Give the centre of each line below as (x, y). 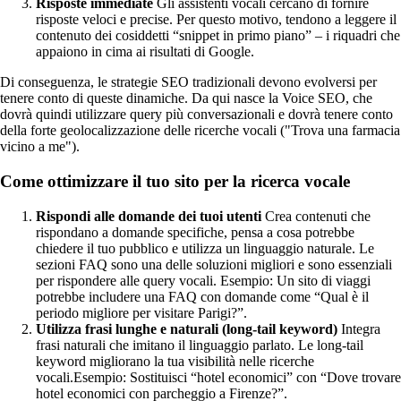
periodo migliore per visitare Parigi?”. (141, 312)
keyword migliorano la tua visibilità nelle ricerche (175, 361)
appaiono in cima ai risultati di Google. (145, 52)
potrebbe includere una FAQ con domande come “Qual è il (202, 296)
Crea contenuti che (316, 216)
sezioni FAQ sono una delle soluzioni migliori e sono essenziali (214, 264)
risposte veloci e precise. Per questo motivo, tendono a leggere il (216, 20)
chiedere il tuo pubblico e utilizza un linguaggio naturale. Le (205, 248)
